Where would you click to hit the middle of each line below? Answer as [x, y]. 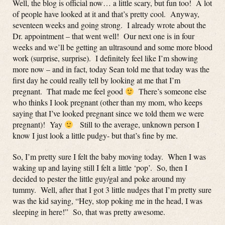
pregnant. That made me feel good [69, 91]
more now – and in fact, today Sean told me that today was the [111, 69]
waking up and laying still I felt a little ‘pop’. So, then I [100, 167]
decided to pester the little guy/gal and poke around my [99, 179]
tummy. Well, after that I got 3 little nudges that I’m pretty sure [112, 190]
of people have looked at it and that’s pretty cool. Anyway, [106, 14]
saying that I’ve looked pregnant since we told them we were [108, 113]
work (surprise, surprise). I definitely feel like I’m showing [105, 58]
